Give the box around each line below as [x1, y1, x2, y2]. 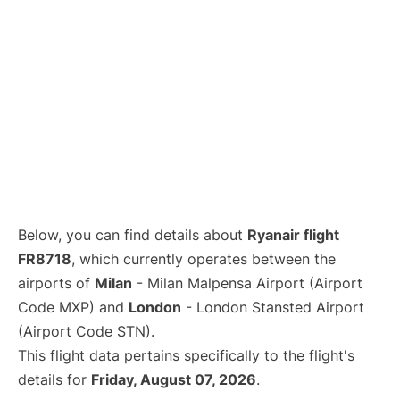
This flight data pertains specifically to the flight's [18, 346, 354, 364]
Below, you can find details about [18, 226, 247, 244]
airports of [18, 274, 95, 292]
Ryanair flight [247, 226, 339, 244]
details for [18, 371, 91, 388]
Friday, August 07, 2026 [91, 371, 256, 388]
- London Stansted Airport [181, 298, 364, 316]
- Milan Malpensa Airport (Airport [132, 274, 362, 292]
